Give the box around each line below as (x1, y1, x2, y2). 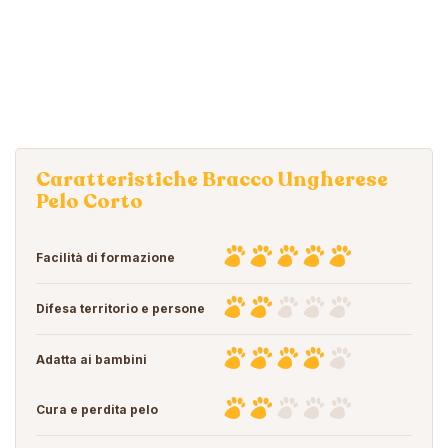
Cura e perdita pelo (36, 401, 158, 417)
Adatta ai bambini (36, 351, 147, 367)
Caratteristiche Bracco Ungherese (36, 165, 388, 193)
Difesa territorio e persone (36, 300, 205, 316)
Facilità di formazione (36, 249, 175, 265)
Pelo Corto (36, 187, 143, 215)
